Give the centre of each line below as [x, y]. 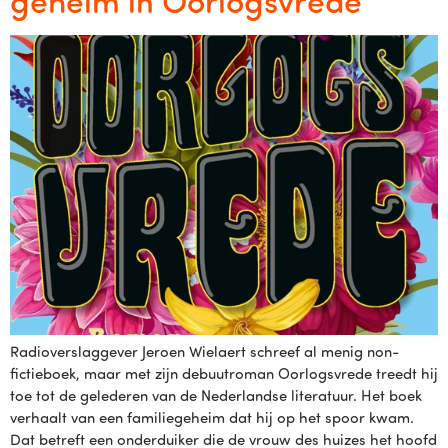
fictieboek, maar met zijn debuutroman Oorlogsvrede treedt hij [224, 373]
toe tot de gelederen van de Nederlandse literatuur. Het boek [216, 395]
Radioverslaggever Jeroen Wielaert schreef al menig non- [204, 351]
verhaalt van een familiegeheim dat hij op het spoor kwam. [212, 417]
